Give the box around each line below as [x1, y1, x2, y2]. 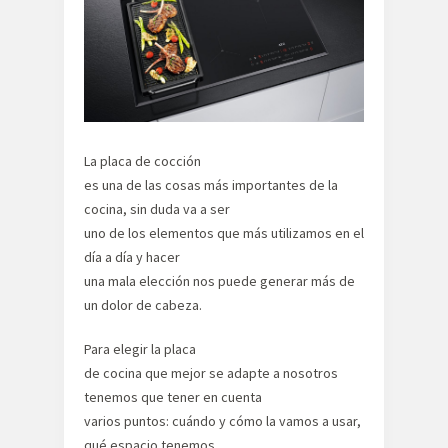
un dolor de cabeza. [84, 296, 202, 314]
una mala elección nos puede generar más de [84, 272, 355, 290]
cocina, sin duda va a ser [84, 200, 230, 218]
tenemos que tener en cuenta [84, 388, 262, 406]
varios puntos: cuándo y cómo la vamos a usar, [84, 412, 361, 430]
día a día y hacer [84, 248, 180, 266]
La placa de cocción [84, 152, 201, 170]
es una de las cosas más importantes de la [84, 176, 338, 194]
